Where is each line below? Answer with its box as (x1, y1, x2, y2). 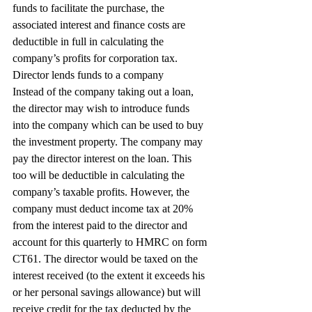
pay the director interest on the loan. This (13, 153, 194, 164)
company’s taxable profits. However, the (13, 186, 192, 198)
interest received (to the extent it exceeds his (13, 270, 208, 281)
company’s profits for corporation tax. (13, 52, 178, 64)
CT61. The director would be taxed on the (13, 253, 201, 265)
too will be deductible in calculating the (13, 169, 187, 181)
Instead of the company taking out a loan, (13, 86, 196, 97)
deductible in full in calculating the (13, 36, 166, 47)
